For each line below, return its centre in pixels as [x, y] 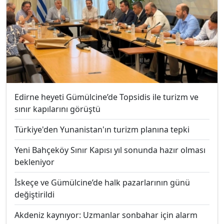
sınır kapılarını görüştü [57, 109]
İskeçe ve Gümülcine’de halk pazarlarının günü [102, 182]
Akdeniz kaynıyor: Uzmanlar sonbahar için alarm [106, 215]
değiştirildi [34, 194]
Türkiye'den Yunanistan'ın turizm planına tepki [102, 129]
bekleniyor [34, 162]
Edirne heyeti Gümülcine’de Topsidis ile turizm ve [106, 97]
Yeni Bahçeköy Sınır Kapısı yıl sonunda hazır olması [110, 150]
